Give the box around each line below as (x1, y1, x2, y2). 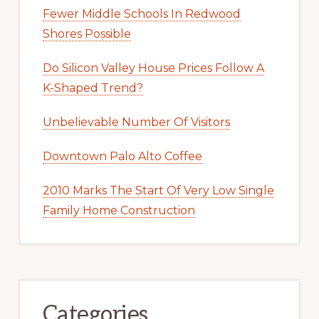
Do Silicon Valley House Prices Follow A (42, 61, 264, 75)
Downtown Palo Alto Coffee (42, 149, 202, 163)
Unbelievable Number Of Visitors (42, 115, 230, 129)
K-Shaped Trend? (42, 80, 143, 95)
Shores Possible (42, 26, 131, 41)
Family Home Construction (42, 203, 195, 217)
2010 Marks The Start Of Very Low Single (42, 183, 274, 197)
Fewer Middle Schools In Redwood (42, 6, 241, 21)
